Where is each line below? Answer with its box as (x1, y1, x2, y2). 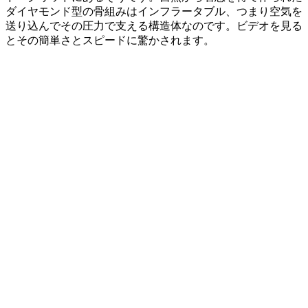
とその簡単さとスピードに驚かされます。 (5, 34, 214, 46)
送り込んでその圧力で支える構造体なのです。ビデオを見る (5, 20, 302, 32)
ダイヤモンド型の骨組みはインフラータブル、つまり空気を (5, 5, 302, 17)
